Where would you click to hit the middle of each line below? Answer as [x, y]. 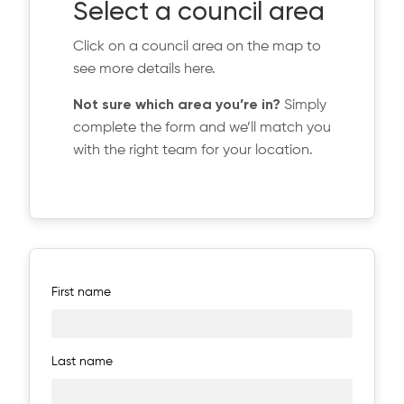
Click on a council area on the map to [197, 47]
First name [81, 293]
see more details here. [144, 70]
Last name [82, 362]
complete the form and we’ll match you [202, 128]
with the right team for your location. [193, 150]
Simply [303, 105]
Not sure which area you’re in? [177, 105]
